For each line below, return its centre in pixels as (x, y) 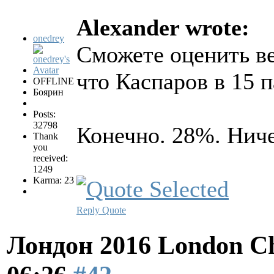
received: (50, 158)
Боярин (48, 92)
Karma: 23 (54, 180)
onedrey (49, 38)
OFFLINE (54, 81)
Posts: (44, 114)
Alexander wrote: (163, 27)
